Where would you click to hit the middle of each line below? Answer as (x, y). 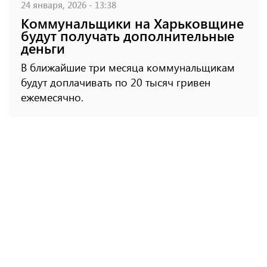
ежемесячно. (52, 97)
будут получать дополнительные (128, 36)
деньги (43, 48)
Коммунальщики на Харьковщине (132, 23)
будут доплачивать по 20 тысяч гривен (116, 83)
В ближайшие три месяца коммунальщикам (128, 68)
